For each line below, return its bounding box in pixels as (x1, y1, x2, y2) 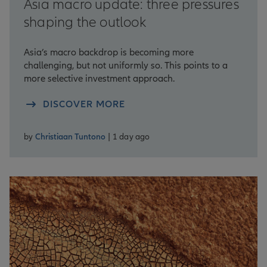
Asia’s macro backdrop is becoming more (24, 46, 194, 59)
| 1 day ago (108, 132, 150, 142)
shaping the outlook (24, 14, 146, 32)
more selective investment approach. (24, 73, 175, 85)
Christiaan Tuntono (35, 132, 106, 142)
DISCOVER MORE (43, 98, 125, 111)
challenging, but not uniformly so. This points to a (24, 60, 228, 72)
